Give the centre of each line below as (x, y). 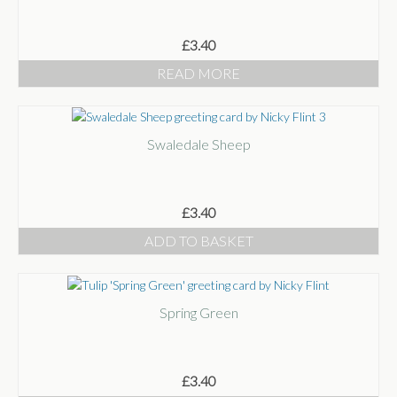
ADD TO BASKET (198, 241)
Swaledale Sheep (198, 144)
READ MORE (198, 73)
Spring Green (198, 312)
